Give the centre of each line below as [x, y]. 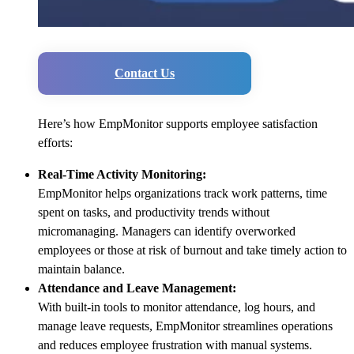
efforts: [55, 143]
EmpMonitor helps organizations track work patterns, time [183, 194]
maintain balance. [81, 269]
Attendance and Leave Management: [137, 288]
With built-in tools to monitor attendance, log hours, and [177, 307]
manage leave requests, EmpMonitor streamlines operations [185, 326]
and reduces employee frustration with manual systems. [175, 345]
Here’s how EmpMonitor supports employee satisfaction [178, 124]
